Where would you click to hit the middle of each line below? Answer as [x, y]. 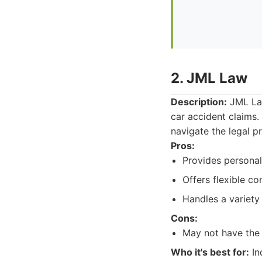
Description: [199, 102]
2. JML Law [209, 78]
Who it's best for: [210, 252]
